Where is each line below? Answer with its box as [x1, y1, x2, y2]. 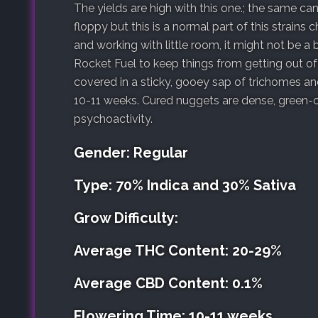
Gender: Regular [74, 143, 188, 161]
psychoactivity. [74, 111, 153, 126]
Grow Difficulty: [74, 209, 178, 226]
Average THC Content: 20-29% [74, 241, 282, 259]
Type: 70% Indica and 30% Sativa [74, 176, 296, 194]
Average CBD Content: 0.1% [74, 274, 263, 292]
